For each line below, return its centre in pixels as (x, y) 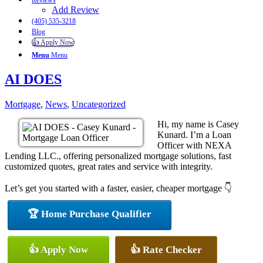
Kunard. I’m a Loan (194, 134)
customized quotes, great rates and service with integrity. (109, 166)
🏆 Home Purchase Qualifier (90, 214)
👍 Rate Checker (166, 249)
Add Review (75, 10)
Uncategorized (99, 104)
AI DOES (33, 79)
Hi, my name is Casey (198, 124)
